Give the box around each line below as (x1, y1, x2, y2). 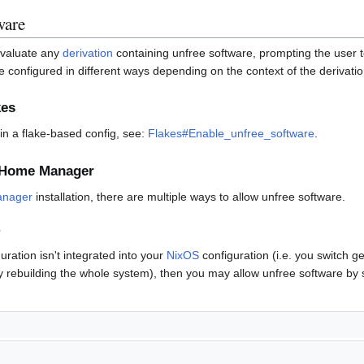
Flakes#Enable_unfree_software (148, 127, 314, 141)
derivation (63, 46, 113, 60)
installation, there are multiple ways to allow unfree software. (32, 189, 345, 203)
